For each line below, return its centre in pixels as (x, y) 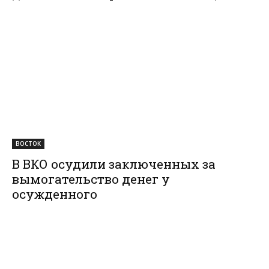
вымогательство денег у (91, 179)
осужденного (55, 194)
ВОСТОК (28, 144)
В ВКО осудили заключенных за (114, 164)
